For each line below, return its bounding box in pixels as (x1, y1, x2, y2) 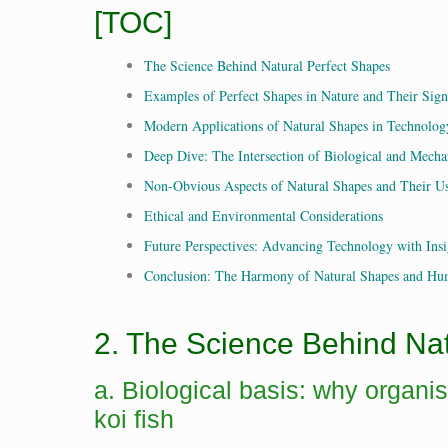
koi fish (94, 405, 175, 433)
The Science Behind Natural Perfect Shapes (144, 56, 391, 75)
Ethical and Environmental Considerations (144, 206, 384, 225)
